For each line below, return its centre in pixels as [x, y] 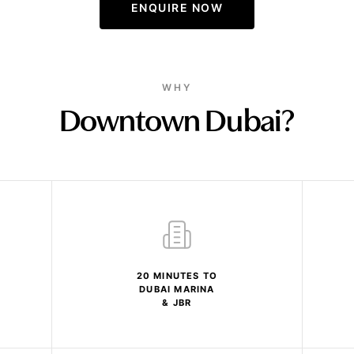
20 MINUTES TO [177, 276]
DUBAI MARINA [177, 290]
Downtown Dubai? [177, 124]
